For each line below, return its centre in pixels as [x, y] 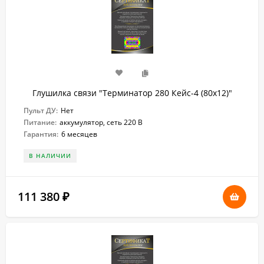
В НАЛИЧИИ [50, 156]
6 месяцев [79, 134]
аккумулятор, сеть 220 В [101, 122]
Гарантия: [41, 134]
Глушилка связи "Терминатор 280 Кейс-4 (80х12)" [132, 93]
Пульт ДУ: [41, 110]
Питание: [40, 122]
